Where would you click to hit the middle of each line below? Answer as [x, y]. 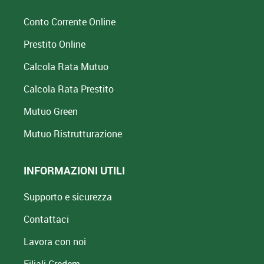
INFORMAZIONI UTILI [74, 170]
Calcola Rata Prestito [69, 89]
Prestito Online [55, 44]
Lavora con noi [55, 241]
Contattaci [46, 219]
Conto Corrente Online [70, 22]
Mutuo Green [51, 111]
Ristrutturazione [88, 133]
